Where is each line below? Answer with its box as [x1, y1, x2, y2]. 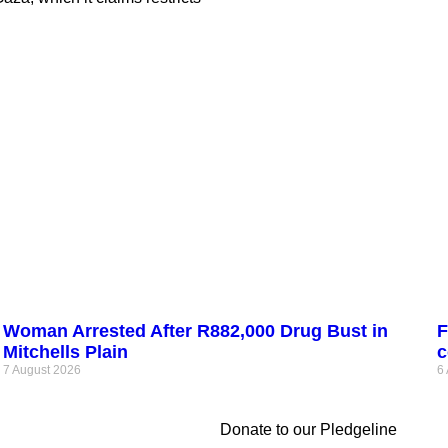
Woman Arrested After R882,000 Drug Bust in [3, 321, 389, 342]
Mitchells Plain [3, 342, 129, 363]
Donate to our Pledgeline [220, 421, 397, 439]
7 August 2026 [3, 363, 82, 378]
